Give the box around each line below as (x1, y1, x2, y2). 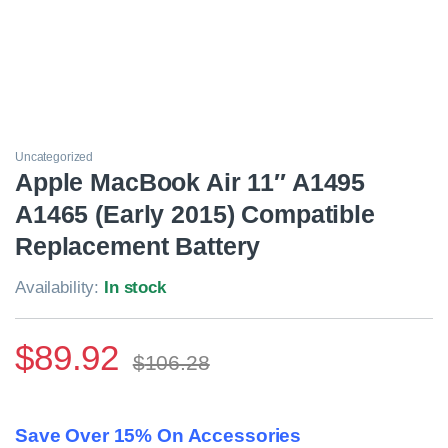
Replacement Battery (15, 232, 261, 261)
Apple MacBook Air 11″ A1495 (15, 168, 366, 197)
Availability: (15, 278, 105, 298)
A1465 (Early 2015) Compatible (15, 200, 375, 229)
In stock (104, 278, 166, 298)
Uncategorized (15, 150, 94, 165)
